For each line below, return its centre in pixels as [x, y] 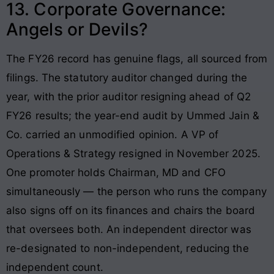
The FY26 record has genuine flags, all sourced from [137, 59]
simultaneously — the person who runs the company [136, 192]
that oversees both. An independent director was [129, 230]
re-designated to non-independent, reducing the [128, 249]
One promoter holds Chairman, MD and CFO [116, 173]
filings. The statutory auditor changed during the [127, 78]
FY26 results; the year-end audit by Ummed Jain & [133, 116]
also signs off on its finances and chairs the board [131, 211]
